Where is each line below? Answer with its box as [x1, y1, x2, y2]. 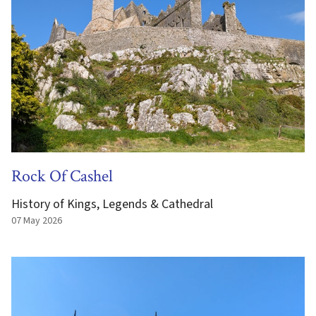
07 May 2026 [11, 214, 62, 228]
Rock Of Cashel [11, 165, 113, 187]
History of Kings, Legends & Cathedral [11, 195, 213, 213]
